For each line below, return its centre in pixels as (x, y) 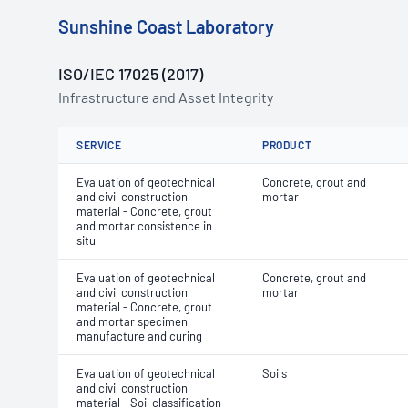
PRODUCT (287, 145)
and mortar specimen (132, 321)
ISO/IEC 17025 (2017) (131, 74)
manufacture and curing (139, 336)
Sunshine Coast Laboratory (166, 26)
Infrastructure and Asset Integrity (166, 97)
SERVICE (99, 145)
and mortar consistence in (144, 226)
